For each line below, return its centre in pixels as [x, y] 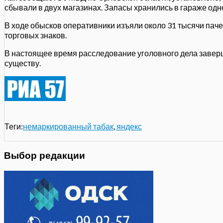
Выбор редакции [45, 156]
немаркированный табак [68, 126]
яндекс [129, 126]
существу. [23, 63]
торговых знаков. [36, 35]
